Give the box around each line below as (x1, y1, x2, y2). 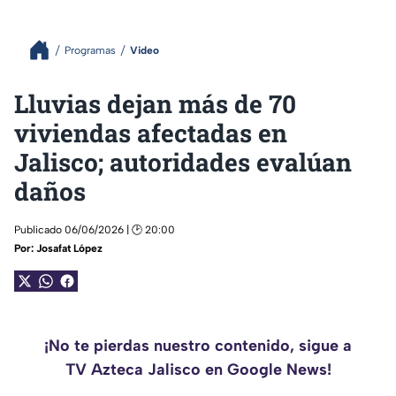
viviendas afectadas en (14, 117, 287, 149)
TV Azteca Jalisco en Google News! (65, 360, 331, 379)
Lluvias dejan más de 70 (14, 88, 296, 120)
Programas (65, 43, 116, 57)
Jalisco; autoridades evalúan (14, 146, 352, 179)
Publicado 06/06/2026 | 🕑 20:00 (14, 224, 175, 236)
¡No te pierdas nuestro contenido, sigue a (44, 336, 352, 355)
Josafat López (36, 242, 103, 255)
